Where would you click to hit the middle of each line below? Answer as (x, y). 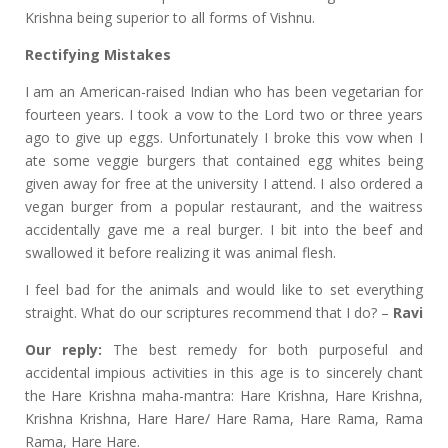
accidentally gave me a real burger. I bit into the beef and (224, 229)
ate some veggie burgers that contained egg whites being (224, 160)
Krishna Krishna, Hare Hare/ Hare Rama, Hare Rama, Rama (224, 418)
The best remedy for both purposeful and (262, 349)
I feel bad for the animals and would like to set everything (224, 289)
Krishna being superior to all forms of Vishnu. (169, 17)
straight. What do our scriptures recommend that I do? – (208, 312)
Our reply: (63, 349)
